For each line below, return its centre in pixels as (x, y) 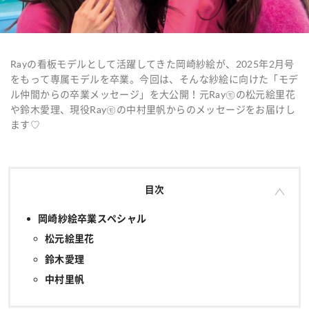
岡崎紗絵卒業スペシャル (92, 218)
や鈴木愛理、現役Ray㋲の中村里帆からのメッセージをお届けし (153, 109)
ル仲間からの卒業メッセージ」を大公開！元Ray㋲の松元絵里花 (153, 94)
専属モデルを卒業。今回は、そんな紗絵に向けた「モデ (174, 79)
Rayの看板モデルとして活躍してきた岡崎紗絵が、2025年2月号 (152, 63)
